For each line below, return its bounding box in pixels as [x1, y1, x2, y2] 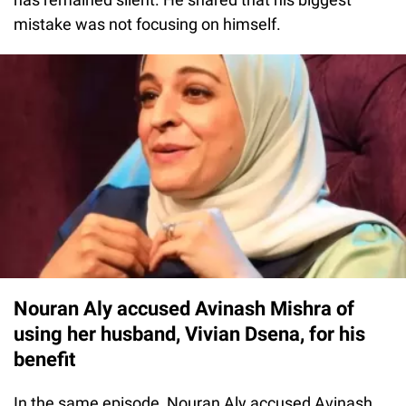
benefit [14, 347, 75, 371]
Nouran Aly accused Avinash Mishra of [14, 296, 354, 320]
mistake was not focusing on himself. [14, 14, 281, 34]
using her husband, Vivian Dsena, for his [14, 322, 365, 345]
